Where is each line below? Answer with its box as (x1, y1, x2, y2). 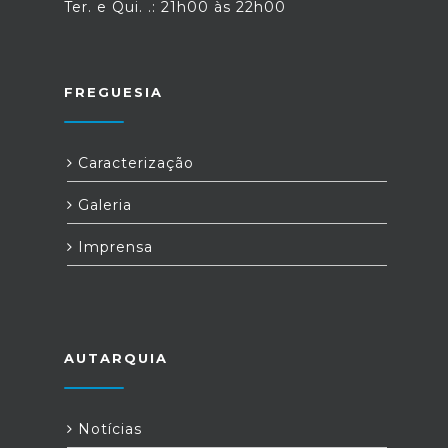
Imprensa (73, 238, 153, 256)
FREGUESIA (64, 84, 163, 100)
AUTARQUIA (64, 350, 168, 366)
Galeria (73, 196, 132, 214)
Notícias (73, 420, 142, 438)
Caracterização (73, 154, 194, 172)
